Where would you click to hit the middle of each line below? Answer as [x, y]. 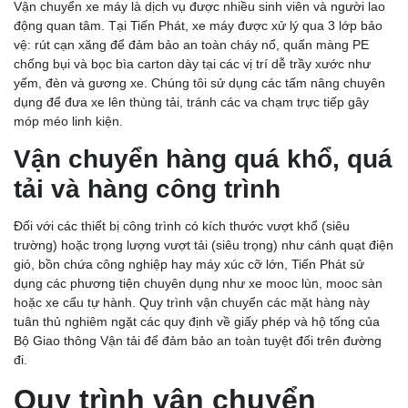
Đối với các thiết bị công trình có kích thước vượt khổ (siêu [182, 226]
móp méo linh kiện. [68, 122]
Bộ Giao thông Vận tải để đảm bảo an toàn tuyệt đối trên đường [198, 341]
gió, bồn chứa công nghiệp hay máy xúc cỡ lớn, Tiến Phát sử [189, 265]
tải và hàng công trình [147, 189]
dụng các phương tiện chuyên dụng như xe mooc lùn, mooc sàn [198, 284]
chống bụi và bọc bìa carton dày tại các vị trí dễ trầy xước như [192, 64]
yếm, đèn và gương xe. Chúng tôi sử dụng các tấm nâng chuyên [199, 83]
